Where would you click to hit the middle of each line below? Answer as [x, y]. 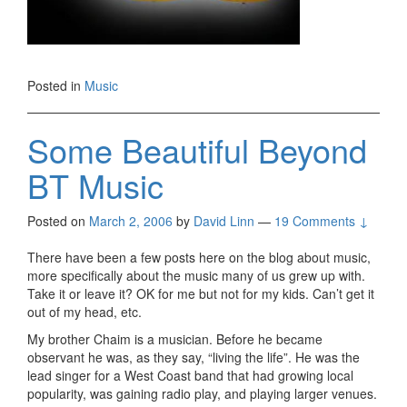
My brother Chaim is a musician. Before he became [175, 339]
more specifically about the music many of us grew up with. [196, 276]
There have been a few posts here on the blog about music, [199, 258]
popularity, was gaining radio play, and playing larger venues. [202, 394]
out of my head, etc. [84, 312]
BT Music [95, 185]
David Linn [224, 221]
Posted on [58, 221]
